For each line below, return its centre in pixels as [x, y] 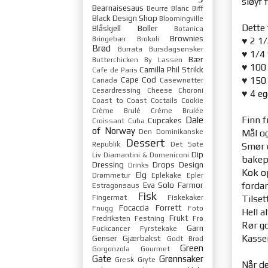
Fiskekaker [185, 197]
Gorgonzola [111, 249]
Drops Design [178, 164]
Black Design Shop [125, 18]
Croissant [108, 121]
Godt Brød [185, 238]
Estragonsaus [116, 185]
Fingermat [109, 197]
